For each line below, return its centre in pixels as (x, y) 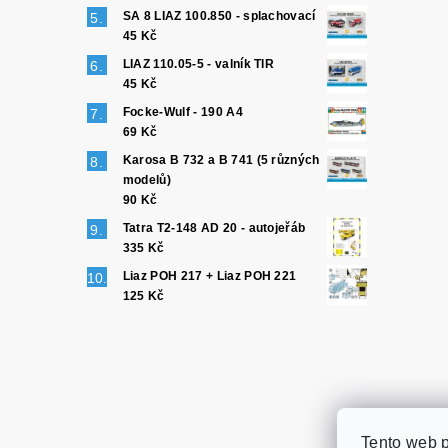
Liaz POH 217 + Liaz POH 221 (209, 276)
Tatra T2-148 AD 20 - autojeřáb (214, 228)
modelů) (147, 180)
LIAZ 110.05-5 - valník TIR (198, 64)
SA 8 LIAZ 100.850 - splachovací (219, 16)
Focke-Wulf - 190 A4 (182, 112)
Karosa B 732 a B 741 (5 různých (221, 160)
